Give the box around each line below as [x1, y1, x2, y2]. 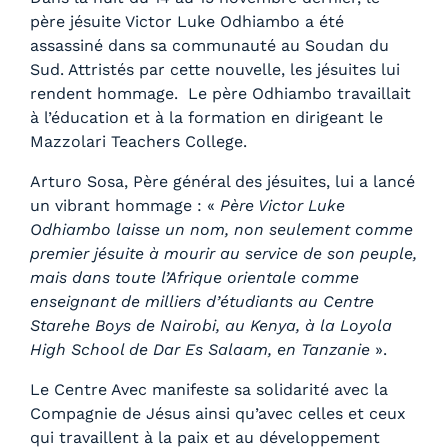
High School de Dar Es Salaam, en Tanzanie [30, 340, 370, 360]
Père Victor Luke [215, 196, 345, 216]
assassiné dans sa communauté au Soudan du [30, 36, 389, 56]
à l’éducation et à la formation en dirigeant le [30, 108, 383, 128]
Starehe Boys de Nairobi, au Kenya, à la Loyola [30, 316, 392, 336]
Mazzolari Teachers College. [30, 132, 247, 152]
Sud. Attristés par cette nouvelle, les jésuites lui [30, 60, 400, 80]
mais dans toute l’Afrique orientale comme [30, 268, 359, 288]
